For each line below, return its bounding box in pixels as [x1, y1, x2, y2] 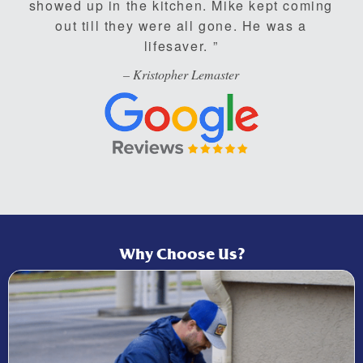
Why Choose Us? [118, 244, 245, 264]
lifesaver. [143, 36, 213, 55]
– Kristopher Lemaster [123, 65, 239, 83]
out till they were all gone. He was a [55, 15, 307, 35]
